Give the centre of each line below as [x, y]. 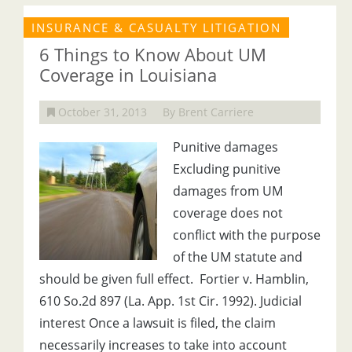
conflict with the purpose [247, 235]
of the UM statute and [238, 257]
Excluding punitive [227, 169]
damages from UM [228, 191]
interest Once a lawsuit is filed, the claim [158, 323]
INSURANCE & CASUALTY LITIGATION [156, 27]
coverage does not [228, 213]
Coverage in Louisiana [128, 75]
